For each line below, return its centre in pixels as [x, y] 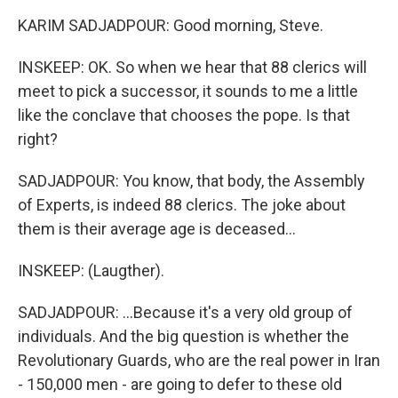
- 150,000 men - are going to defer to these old [180, 384]
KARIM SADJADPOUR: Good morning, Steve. [171, 25]
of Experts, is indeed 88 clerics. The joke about [182, 205]
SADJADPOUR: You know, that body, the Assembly [191, 181]
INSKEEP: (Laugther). [91, 271]
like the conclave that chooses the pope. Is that [184, 115]
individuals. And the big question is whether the [183, 336]
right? [38, 139]
